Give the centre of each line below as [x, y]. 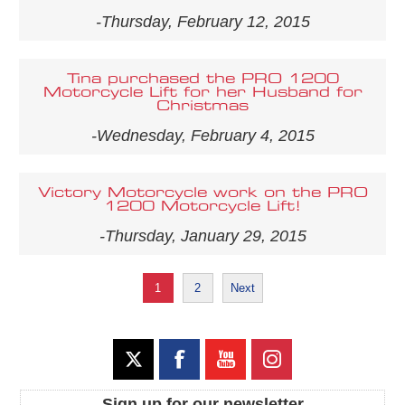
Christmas [202, 106]
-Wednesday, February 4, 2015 [202, 135]
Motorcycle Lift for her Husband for [202, 92]
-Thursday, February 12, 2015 [202, 21]
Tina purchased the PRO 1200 [202, 79]
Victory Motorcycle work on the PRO [202, 193]
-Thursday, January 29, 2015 [202, 235]
